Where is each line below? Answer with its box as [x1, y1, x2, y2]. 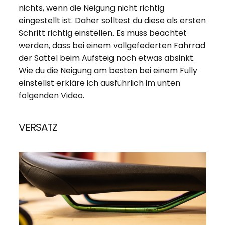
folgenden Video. [18, 90, 84, 102]
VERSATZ [18, 120, 57, 135]
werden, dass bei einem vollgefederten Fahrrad [18, 40, 205, 52]
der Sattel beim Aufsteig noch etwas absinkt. [18, 52, 197, 64]
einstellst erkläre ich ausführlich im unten [18, 77, 180, 89]
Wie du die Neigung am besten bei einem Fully [18, 65, 197, 77]
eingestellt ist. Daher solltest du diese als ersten [18, 15, 206, 27]
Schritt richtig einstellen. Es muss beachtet [18, 27, 187, 39]
